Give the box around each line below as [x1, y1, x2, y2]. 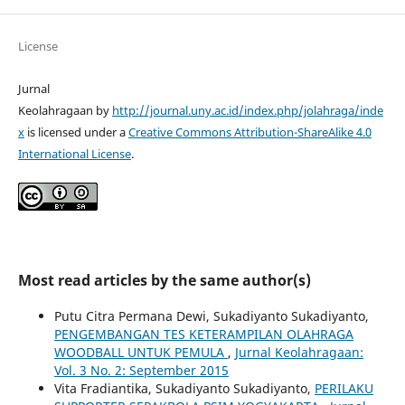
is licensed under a [24, 124, 128, 141]
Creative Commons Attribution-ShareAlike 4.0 [127, 124, 372, 141]
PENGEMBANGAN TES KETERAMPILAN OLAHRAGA [53, 325, 353, 344]
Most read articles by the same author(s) [17, 270, 311, 291]
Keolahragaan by [17, 102, 112, 119]
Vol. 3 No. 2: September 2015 [53, 362, 229, 380]
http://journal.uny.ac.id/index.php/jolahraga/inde [111, 102, 383, 119]
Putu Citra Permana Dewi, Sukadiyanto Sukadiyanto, [53, 307, 369, 325]
